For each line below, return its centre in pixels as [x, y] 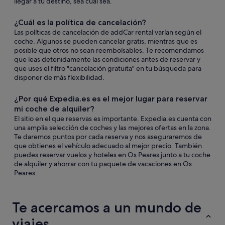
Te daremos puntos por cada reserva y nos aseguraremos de [108, 137]
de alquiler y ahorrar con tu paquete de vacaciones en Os [103, 164]
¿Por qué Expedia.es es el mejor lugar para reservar [111, 99]
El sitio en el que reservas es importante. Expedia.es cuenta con [113, 119]
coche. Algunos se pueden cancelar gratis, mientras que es [106, 41]
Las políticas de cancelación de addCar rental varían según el [108, 32]
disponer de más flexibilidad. [59, 77]
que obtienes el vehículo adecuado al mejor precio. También [108, 146]
